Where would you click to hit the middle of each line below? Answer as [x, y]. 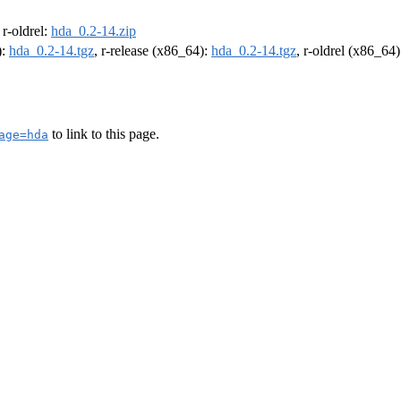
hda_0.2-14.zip [94, 31]
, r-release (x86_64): [153, 51]
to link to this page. [104, 133]
